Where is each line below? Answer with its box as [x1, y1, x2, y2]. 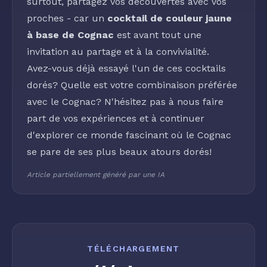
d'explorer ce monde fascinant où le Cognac [27, 129, 231, 141]
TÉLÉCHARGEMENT [87, 244, 180, 253]
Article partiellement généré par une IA [27, 170, 164, 179]
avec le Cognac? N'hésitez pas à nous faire [27, 96, 223, 107]
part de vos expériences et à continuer [27, 113, 204, 124]
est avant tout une [114, 29, 201, 41]
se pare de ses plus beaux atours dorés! [27, 146, 212, 157]
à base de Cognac [27, 29, 114, 41]
